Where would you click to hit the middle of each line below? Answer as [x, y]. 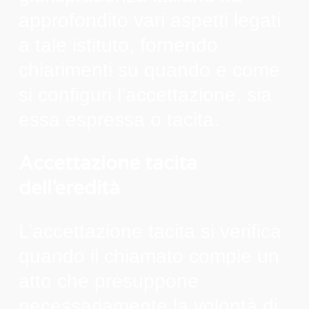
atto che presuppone [108, 281]
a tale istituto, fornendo [118, 45]
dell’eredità [69, 188]
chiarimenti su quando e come [149, 70]
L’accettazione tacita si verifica [150, 231]
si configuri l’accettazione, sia [145, 94]
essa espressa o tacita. [119, 119]
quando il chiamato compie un [149, 256]
